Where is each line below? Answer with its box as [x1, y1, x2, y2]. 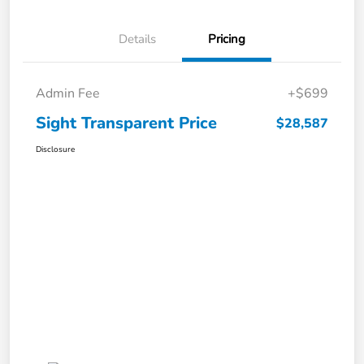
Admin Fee [36, 84, 100, 103]
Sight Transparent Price [36, 112, 217, 135]
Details [119, 31, 156, 48]
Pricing [208, 31, 245, 48]
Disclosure [36, 144, 75, 156]
